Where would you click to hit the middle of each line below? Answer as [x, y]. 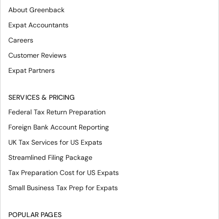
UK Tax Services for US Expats [55, 142]
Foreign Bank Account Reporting [59, 127]
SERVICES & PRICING [42, 98]
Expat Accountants [38, 25]
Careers [21, 40]
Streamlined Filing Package [50, 158]
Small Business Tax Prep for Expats [63, 188]
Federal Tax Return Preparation [57, 112]
